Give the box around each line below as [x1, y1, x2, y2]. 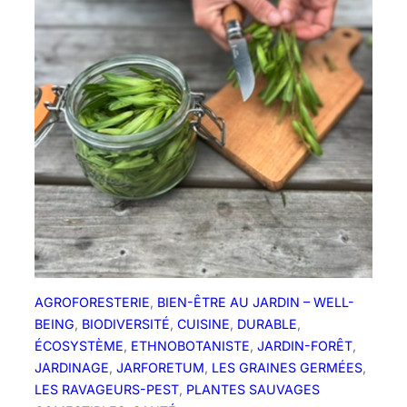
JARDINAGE [35, 359, 109, 375]
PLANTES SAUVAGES [186, 381, 320, 397]
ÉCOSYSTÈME [35, 337, 124, 353]
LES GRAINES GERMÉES [212, 359, 362, 375]
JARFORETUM [116, 359, 204, 375]
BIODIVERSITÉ [82, 315, 170, 332]
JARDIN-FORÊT [257, 337, 352, 353]
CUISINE [177, 315, 230, 332]
